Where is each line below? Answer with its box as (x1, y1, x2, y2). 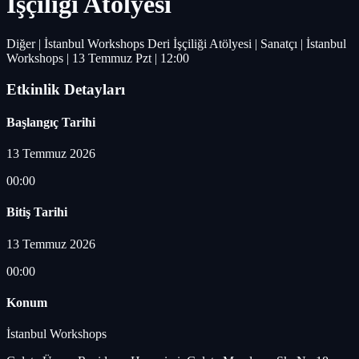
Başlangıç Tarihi (6, 115, 95, 129)
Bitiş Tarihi (6, 205, 67, 220)
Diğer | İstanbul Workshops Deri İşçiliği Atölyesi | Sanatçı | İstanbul (6, 36, 346, 50)
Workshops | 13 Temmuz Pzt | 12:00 (6, 50, 189, 65)
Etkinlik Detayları (6, 80, 125, 98)
